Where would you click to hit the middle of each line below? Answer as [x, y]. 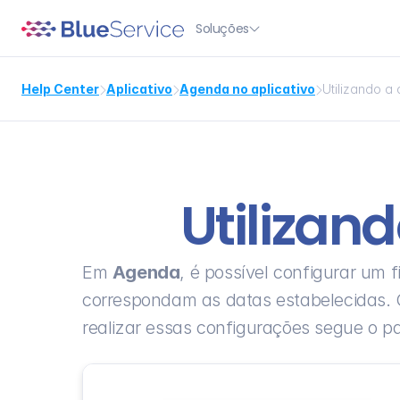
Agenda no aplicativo [247, 89]
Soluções [222, 28]
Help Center [60, 89]
